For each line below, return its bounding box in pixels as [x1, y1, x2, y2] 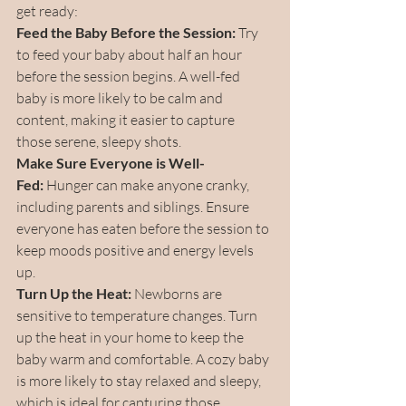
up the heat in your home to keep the [16, 327, 246, 346]
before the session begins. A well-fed [16, 66, 243, 85]
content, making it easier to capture [16, 110, 237, 129]
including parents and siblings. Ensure [16, 197, 252, 216]
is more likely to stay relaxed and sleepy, [16, 371, 264, 390]
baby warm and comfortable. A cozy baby [16, 349, 272, 368]
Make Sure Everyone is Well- [16, 153, 205, 171]
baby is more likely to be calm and [16, 88, 226, 107]
